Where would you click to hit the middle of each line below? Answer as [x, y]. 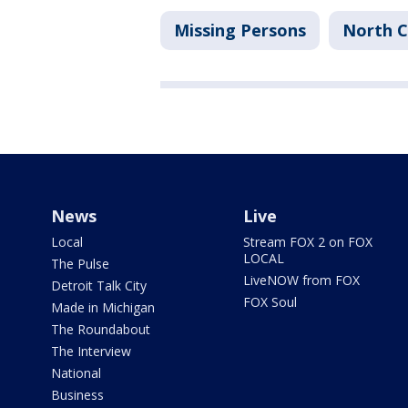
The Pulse [80, 264]
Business [77, 395]
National [76, 373]
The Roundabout [101, 330]
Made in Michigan [103, 308]
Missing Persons [240, 31]
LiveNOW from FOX [301, 280]
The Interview [91, 352]
